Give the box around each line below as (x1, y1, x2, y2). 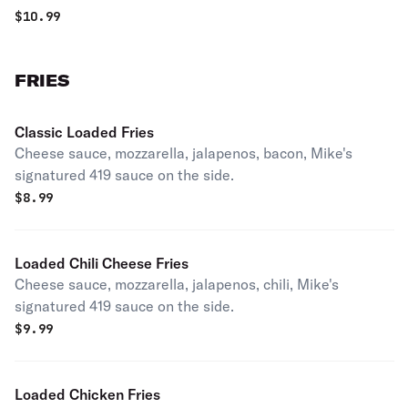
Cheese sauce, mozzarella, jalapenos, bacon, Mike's (15, 144, 352, 162)
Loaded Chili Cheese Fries (15, 254, 189, 272)
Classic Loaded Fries (15, 123, 154, 141)
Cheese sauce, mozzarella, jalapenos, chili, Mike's (15, 275, 339, 293)
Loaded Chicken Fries (15, 385, 160, 403)
